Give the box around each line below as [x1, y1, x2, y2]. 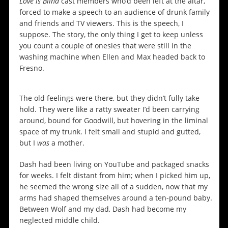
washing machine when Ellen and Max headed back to [19, 52, 205, 62]
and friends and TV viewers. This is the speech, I [19, 18, 184, 28]
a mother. [51, 138, 84, 148]
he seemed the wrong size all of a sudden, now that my [19, 182, 208, 192]
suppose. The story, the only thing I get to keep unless [19, 30, 203, 40]
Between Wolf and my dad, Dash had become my [19, 204, 186, 214]
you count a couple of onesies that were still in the [19, 41, 191, 51]
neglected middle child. [19, 215, 100, 225]
